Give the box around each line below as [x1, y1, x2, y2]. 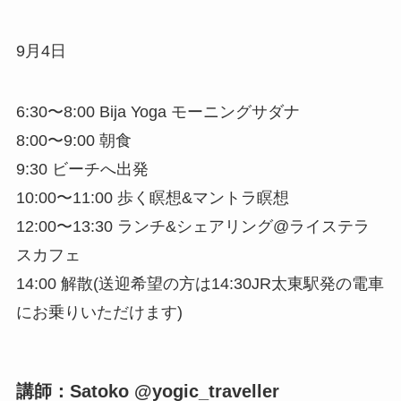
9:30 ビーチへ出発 [15, 160, 149, 179]
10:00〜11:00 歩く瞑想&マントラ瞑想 [15, 189, 289, 208]
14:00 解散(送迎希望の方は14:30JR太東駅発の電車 [15, 275, 384, 294]
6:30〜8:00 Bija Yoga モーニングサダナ [15, 103, 300, 122]
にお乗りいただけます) [15, 303, 183, 322]
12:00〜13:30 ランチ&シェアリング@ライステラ [15, 218, 370, 236]
